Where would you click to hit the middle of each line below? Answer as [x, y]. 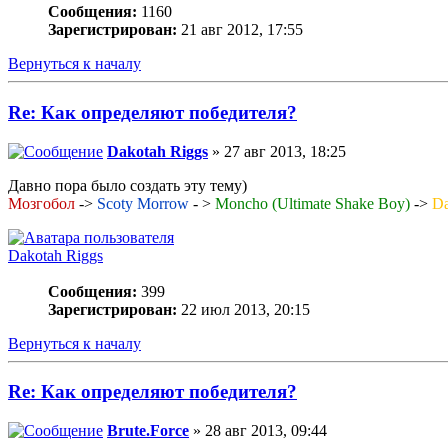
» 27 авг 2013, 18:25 [277, 151]
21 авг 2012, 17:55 [240, 30]
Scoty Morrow [143, 203]
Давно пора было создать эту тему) [127, 185]
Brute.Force [148, 431]
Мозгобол [41, 203]
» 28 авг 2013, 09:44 [258, 431]
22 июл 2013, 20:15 [243, 309]
